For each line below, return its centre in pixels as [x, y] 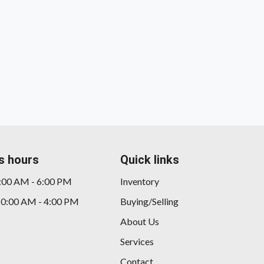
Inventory [140, 181]
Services [137, 242]
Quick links [150, 160]
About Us [140, 222]
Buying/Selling [149, 202]
